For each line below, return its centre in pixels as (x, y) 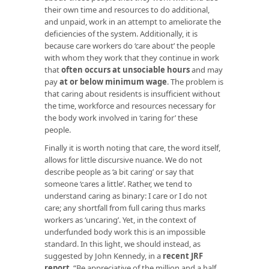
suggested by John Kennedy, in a (104, 255)
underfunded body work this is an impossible (125, 231)
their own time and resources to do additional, (127, 9)
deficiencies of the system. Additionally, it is (121, 33)
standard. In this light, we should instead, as (122, 243)
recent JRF (183, 255)
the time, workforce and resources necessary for (130, 105)
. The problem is (195, 81)
